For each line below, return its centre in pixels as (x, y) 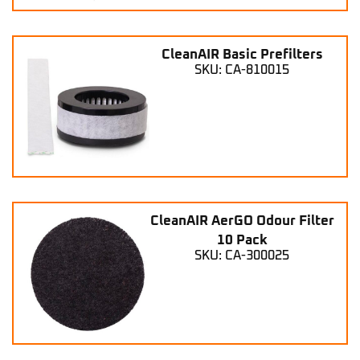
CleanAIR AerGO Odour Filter (242, 222)
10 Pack (242, 241)
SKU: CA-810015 (242, 70)
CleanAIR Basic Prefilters (242, 55)
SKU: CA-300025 (242, 256)
